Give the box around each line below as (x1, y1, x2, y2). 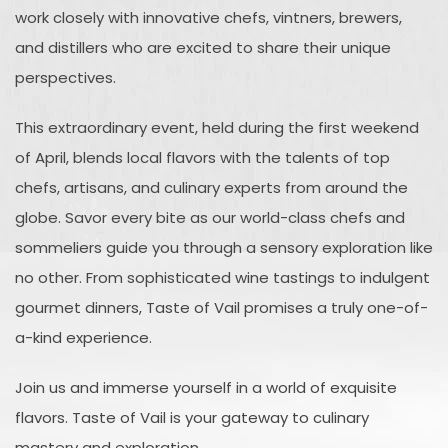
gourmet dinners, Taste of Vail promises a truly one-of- (15, 296, 428, 318)
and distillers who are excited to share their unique (15, 36, 391, 58)
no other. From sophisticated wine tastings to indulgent (15, 266, 430, 288)
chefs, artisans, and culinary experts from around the (15, 176, 408, 198)
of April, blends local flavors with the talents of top (15, 146, 390, 168)
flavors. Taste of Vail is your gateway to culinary (15, 406, 369, 428)
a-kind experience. (15, 326, 152, 348)
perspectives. (15, 66, 116, 88)
